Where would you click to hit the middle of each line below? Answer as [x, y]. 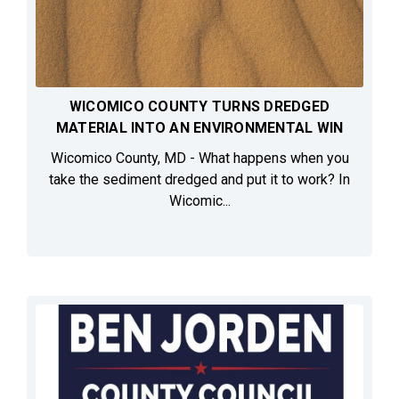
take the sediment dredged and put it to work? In [199, 180]
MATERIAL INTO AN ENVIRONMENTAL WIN [199, 128]
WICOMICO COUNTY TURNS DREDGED [199, 107]
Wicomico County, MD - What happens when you [199, 159]
